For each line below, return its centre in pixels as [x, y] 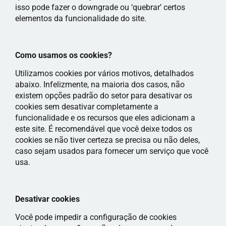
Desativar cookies [47, 199]
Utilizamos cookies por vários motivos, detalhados [104, 73]
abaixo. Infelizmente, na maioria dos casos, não [100, 84]
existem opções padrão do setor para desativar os [104, 95]
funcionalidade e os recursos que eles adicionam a [105, 118]
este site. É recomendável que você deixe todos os [104, 129]
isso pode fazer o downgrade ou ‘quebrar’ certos [100, 7]
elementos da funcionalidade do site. [81, 18]
